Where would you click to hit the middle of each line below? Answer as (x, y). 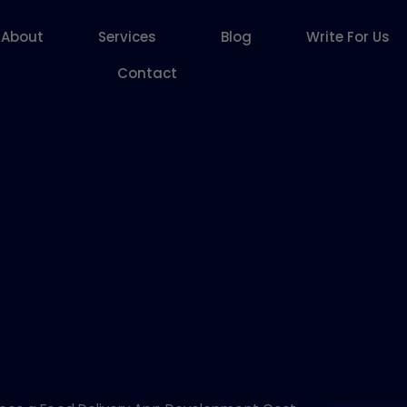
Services (127, 36)
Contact (148, 73)
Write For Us (347, 36)
